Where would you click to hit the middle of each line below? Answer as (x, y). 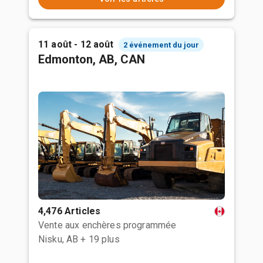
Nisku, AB (58, 239)
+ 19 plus (100, 239)
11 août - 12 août (76, 44)
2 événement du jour (161, 45)
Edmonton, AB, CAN (92, 59)
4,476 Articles (70, 211)
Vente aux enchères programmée (107, 225)
